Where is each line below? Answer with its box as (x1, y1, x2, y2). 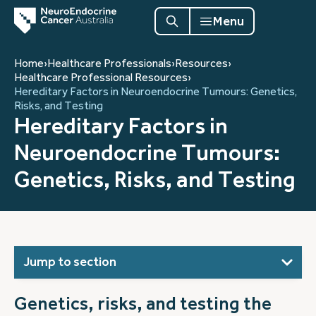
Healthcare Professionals (47, 56, 171, 70)
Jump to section (23, 255, 116, 269)
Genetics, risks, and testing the (14, 293, 272, 314)
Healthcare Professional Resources (14, 71, 188, 84)
